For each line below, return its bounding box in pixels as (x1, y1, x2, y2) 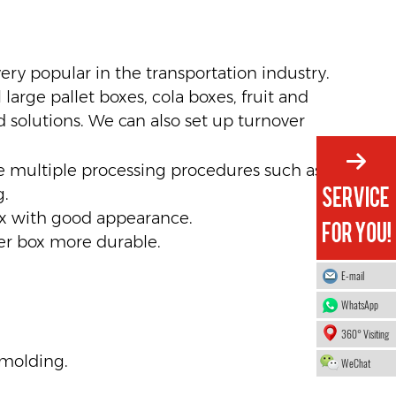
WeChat (341, 355, 370, 371)
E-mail (341, 268, 364, 284)
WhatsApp (341, 297, 378, 313)
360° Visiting (341, 326, 389, 342)
